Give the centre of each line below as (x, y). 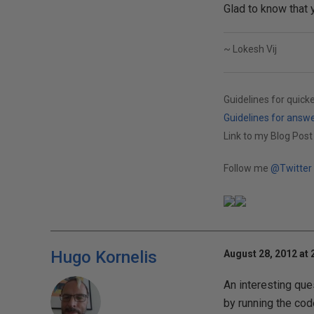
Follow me (247, 168)
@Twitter (291, 168)
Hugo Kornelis (104, 257)
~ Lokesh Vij (250, 49)
